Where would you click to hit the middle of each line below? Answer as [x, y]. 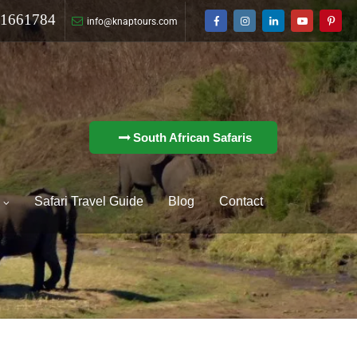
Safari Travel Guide [89, 201]
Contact [241, 201]
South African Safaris [192, 137]
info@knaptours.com [132, 22]
